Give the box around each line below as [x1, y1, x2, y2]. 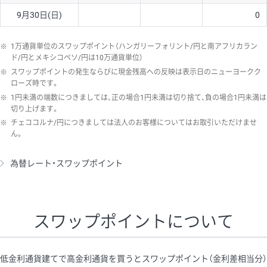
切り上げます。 [11, 104, 59, 113]
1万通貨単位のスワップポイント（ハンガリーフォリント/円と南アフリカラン [11, 42, 257, 51]
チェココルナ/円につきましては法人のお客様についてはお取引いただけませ [11, 119, 257, 128]
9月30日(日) [17, 10, 62, 20]
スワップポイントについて [33, 212, 234, 232]
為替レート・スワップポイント [10, 159, 123, 169]
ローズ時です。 [11, 79, 59, 88]
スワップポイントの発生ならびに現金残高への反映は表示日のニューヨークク [11, 67, 261, 76]
